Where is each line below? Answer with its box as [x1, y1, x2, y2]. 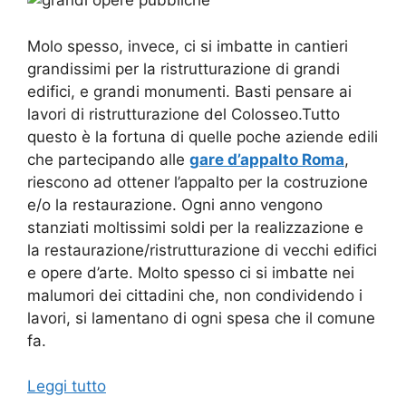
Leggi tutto [27, 377, 106, 395]
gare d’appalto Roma [189, 150, 344, 169]
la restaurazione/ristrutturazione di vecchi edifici [27, 240, 377, 259]
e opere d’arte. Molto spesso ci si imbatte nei [27, 263, 354, 282]
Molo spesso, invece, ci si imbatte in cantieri [27, 36, 348, 55]
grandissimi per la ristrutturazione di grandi [27, 59, 340, 78]
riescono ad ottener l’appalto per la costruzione [27, 172, 368, 191]
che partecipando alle [27, 150, 189, 169]
